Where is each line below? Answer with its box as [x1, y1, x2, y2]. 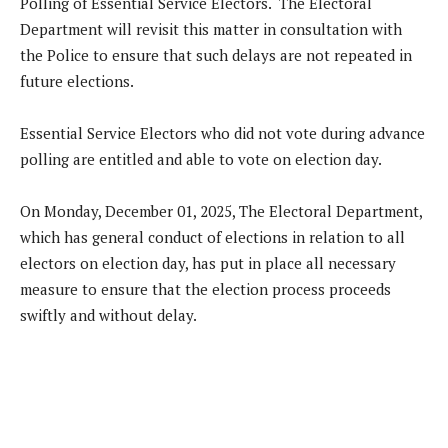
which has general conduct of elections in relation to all [20, 226, 405, 247]
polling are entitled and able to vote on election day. [20, 148, 389, 169]
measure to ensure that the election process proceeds [20, 278, 391, 299]
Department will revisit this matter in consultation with [20, 18, 402, 39]
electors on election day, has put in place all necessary [20, 252, 396, 273]
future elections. [20, 70, 134, 91]
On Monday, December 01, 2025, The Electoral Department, [20, 200, 422, 221]
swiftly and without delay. [20, 304, 200, 325]
